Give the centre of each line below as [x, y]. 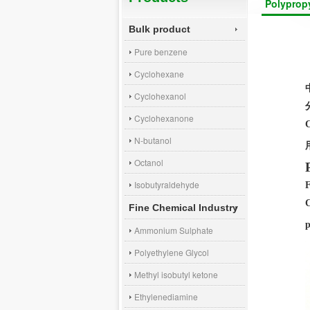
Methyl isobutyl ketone [176, 274]
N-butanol [153, 140]
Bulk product [159, 29]
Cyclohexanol [160, 96]
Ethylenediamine [166, 297]
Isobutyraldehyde [167, 184]
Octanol [149, 162]
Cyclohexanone [164, 118]
